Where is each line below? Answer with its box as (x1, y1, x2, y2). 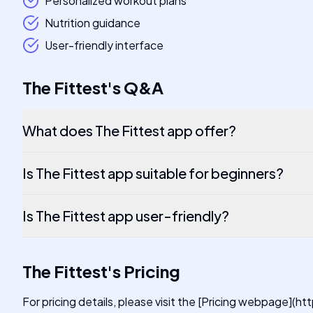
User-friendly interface (45, 38, 163, 52)
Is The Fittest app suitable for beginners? (22, 164, 284, 182)
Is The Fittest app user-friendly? (22, 207, 229, 224)
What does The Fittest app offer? (22, 122, 236, 139)
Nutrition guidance (45, 15, 140, 30)
